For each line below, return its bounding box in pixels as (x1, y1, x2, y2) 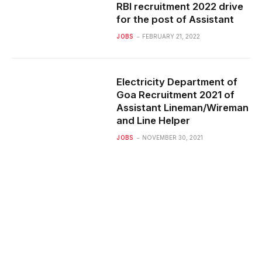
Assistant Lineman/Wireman (116, 102, 249, 113)
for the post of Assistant (116, 13, 235, 25)
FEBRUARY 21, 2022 (142, 33, 201, 40)
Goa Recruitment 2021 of (116, 89, 235, 101)
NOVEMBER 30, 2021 (142, 134, 204, 141)
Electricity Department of (116, 76, 238, 88)
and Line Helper (116, 115, 191, 126)
